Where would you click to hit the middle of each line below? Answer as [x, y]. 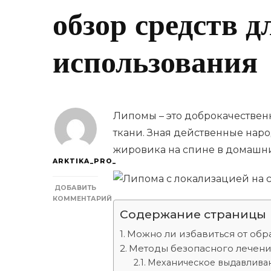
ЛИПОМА [92, 230]
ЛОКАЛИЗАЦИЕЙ [106, 252]
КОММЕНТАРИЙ [82, 198]
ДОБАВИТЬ [75, 188]
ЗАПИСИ [90, 220]
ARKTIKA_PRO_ [84, 161]
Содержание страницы [193, 214]
